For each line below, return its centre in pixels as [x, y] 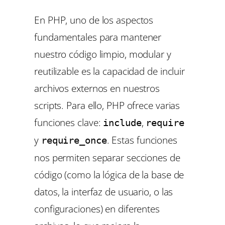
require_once [74, 140]
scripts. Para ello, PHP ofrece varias [107, 105]
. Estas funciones [142, 140]
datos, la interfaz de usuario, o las [104, 191]
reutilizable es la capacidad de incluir [110, 71]
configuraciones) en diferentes [97, 208]
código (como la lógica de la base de [109, 174]
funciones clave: [69, 122]
